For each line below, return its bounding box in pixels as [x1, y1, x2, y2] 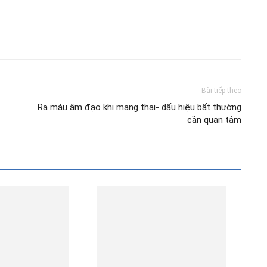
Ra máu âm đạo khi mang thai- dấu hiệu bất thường [37, 102, 241, 113]
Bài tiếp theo [201, 86, 241, 95]
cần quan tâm [187, 114, 241, 125]
